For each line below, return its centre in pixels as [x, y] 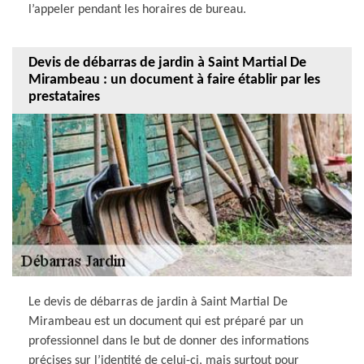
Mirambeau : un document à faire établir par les [174, 80]
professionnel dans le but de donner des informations [169, 341]
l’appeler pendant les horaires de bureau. [137, 9]
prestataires [64, 97]
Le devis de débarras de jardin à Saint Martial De [158, 302]
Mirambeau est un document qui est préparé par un [166, 321]
